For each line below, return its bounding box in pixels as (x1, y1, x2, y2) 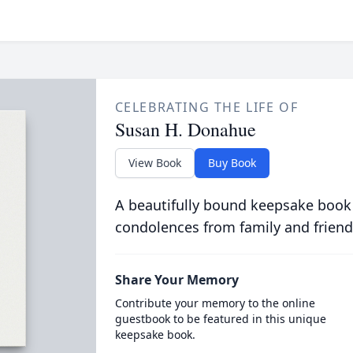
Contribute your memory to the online (114, 295, 315, 310)
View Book (128, 155, 181, 170)
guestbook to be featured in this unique (114, 311, 326, 326)
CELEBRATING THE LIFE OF (114, 98, 299, 116)
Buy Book (207, 155, 256, 170)
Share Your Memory (114, 271, 239, 288)
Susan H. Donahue (114, 117, 256, 142)
